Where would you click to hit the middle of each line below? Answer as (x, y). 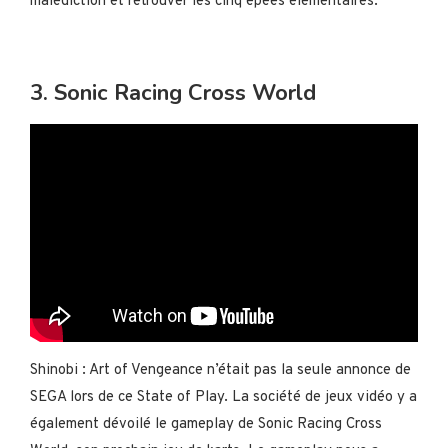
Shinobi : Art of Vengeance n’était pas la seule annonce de (220, 370)
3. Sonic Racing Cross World (173, 92)
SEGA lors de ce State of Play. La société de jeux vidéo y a (223, 397)
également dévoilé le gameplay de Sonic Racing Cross (206, 424)
